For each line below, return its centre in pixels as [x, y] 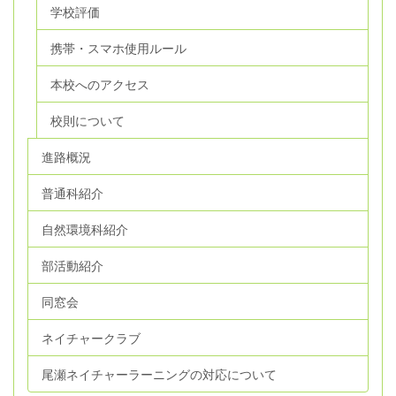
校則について [88, 120]
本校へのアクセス [100, 84]
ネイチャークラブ [91, 338]
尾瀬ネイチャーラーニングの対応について [159, 374]
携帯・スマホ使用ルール [118, 48]
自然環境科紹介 [85, 229]
